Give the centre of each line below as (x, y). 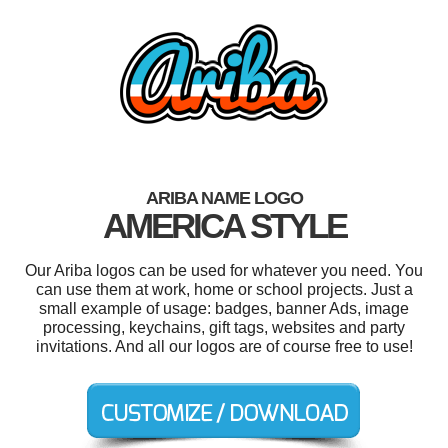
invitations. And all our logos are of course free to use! (224, 347)
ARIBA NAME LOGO (224, 198)
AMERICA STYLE (224, 226)
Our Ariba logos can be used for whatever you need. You (224, 271)
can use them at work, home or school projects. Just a (224, 290)
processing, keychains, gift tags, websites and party (224, 328)
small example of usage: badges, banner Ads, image (224, 309)
